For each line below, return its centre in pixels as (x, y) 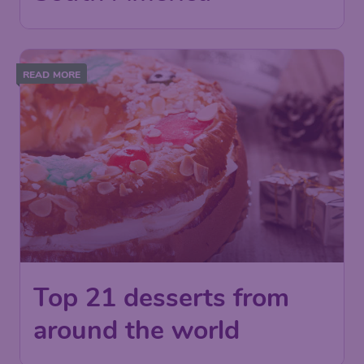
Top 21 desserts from (161, 298)
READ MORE (52, 74)
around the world (136, 330)
